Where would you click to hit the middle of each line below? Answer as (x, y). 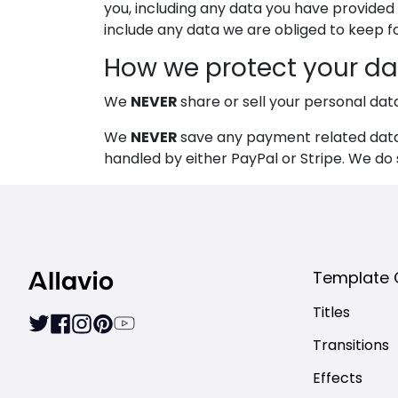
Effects (338, 379)
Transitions (351, 346)
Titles (331, 314)
